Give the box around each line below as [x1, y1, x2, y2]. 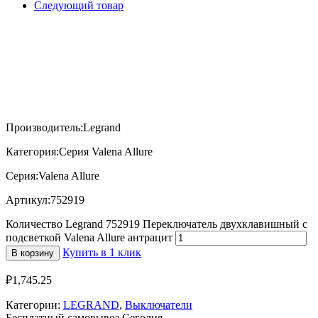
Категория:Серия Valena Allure [6, 145, 153, 158]
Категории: [6, 298, 63, 311]
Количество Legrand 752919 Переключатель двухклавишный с [6, 217, 307, 230]
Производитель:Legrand [6, 121, 121, 133]
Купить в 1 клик [62, 246, 141, 258]
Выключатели [125, 298, 192, 311]
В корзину [11, 247, 54, 258]
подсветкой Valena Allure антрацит [6, 231, 172, 243]
